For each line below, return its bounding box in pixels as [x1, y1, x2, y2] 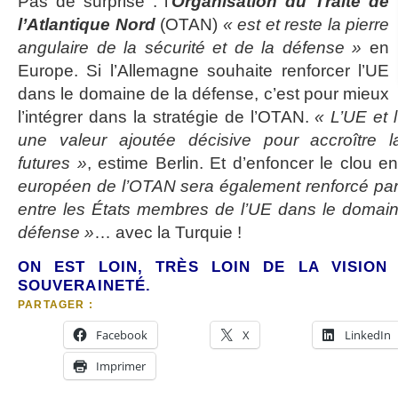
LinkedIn [345, 327, 391, 343]
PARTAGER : [18, 298, 93, 311]
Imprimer [96, 358, 146, 374]
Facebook [96, 327, 147, 343]
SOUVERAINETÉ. [18, 276, 152, 294]
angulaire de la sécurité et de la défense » [18, 38, 362, 57]
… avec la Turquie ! [94, 223, 242, 242]
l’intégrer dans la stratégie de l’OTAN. [18, 107, 315, 126]
